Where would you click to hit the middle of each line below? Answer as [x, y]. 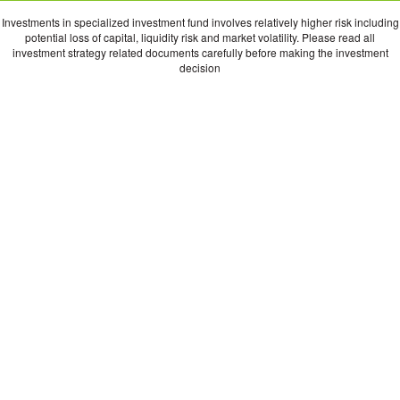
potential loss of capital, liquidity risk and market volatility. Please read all [200, 37]
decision [200, 67]
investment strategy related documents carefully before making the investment [200, 52]
